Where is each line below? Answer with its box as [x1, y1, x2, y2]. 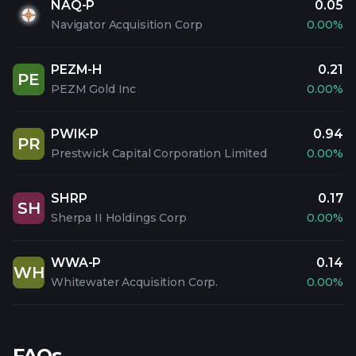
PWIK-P [51, 126, 99, 141]
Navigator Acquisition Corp [51, 17, 203, 32]
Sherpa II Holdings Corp [51, 211, 187, 225]
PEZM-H [51, 62, 103, 77]
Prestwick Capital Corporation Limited [51, 146, 267, 161]
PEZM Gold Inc [51, 82, 137, 96]
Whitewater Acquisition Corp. [51, 275, 219, 289]
